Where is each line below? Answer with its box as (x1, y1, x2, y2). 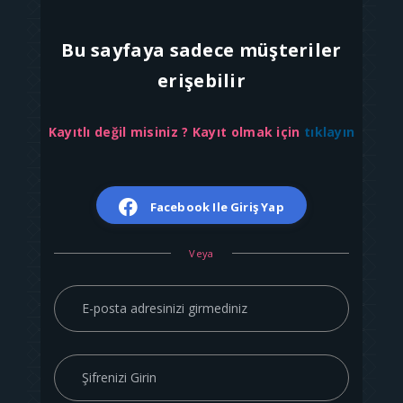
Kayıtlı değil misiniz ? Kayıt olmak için (48, 123, 300, 140)
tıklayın (303, 123, 355, 140)
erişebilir (157, 68, 246, 93)
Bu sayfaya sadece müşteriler (61, 38, 342, 62)
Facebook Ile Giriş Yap (149, 199, 284, 215)
